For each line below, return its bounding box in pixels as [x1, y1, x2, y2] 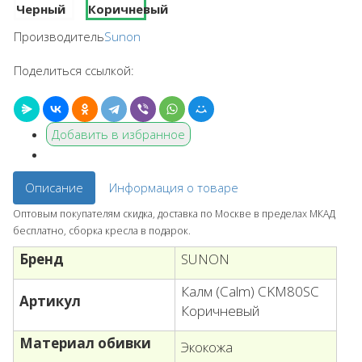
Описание [25, 179, 83, 196]
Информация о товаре [109, 179, 238, 196]
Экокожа [181, 338, 233, 357]
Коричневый [181, 301, 259, 321]
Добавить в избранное [52, 125, 185, 142]
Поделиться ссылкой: [14, 62, 134, 79]
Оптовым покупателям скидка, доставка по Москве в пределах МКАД [13, 207, 335, 221]
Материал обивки [19, 334, 151, 353]
